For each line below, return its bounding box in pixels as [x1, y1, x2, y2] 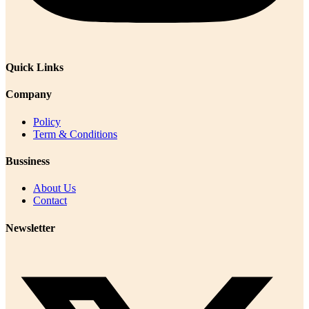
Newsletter [6, 221, 55, 234]
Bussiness [6, 154, 50, 167]
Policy [33, 115, 61, 128]
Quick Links [6, 61, 63, 74]
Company [6, 88, 52, 101]
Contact [33, 195, 67, 207]
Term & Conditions [33, 128, 117, 140]
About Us [33, 182, 76, 195]
